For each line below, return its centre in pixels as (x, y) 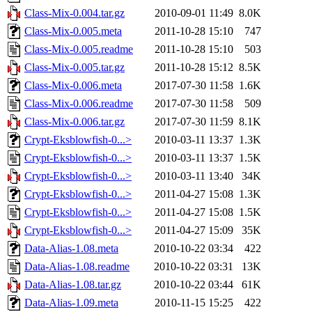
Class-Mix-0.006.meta (73, 86)
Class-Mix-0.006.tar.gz (75, 122)
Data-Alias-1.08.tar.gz (73, 285)
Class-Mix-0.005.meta (73, 31)
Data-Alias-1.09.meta (71, 303)
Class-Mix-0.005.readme (79, 49)
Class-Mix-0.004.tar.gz (75, 13)
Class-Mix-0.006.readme (79, 104)
